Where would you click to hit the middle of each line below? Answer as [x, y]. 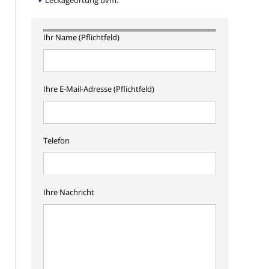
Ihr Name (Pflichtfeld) [81, 38]
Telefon [56, 141]
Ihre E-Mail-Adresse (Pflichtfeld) [99, 89]
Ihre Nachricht [69, 192]
